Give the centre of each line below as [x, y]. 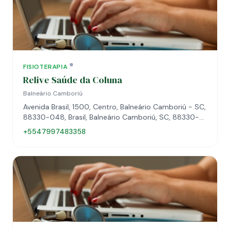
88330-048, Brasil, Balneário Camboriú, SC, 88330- [111, 117]
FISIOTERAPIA [45, 67]
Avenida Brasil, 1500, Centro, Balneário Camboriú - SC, [114, 107]
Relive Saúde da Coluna [73, 80]
